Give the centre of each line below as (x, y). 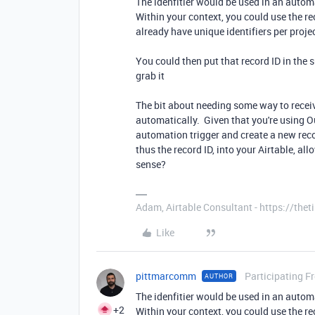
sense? (151, 164)
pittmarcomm (166, 276)
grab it (150, 75)
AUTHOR (219, 276)
